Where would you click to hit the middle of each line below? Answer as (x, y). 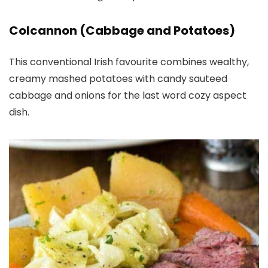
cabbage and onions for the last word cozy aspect (128, 95)
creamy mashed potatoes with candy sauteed (118, 78)
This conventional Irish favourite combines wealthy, (129, 62)
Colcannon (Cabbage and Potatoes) (122, 30)
